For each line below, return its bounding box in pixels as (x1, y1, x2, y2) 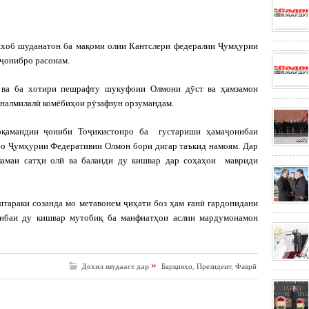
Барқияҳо (161, 262, 192, 270)
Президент (197, 262, 231, 270)
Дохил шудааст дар (81, 262, 149, 270)
